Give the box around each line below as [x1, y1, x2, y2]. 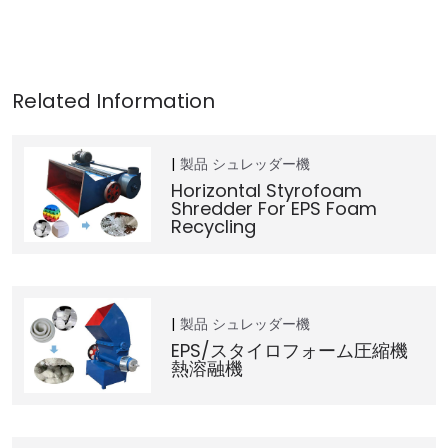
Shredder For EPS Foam [170, 195, 377, 221]
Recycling [170, 213, 256, 239]
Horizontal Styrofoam [170, 177, 362, 203]
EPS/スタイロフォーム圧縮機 [170, 337, 408, 363]
